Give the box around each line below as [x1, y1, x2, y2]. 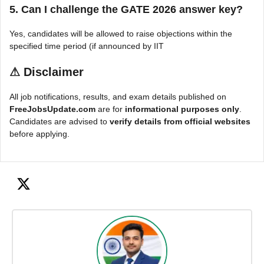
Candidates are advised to [9, 116, 110, 126]
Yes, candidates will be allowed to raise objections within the [9, 28, 232, 38]
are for [95, 104, 125, 114]
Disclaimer [24, 65, 84, 78]
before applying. [9, 128, 70, 138]
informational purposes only [125, 104, 239, 114]
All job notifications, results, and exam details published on [9, 91, 226, 101]
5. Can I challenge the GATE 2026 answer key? [9, 3, 243, 15]
